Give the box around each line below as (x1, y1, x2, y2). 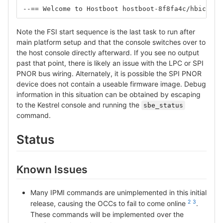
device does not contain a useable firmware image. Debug (16, 80, 206, 89)
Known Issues (16, 163, 88, 176)
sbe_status (143, 102, 183, 110)
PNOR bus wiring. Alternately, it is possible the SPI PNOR (16, 69, 202, 78)
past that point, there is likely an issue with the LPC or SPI (16, 59, 204, 68)
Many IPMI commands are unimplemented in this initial (30, 188, 207, 197)
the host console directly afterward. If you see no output (16, 48, 199, 57)
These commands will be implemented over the (30, 210, 184, 219)
